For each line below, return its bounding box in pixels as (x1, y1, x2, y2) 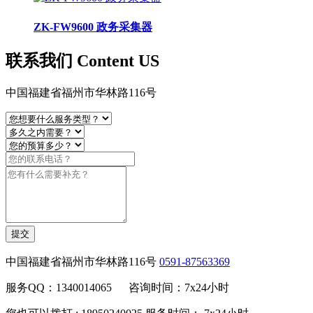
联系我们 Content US (6, 52, 159, 71)
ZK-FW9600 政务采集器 (34, 20, 152, 33)
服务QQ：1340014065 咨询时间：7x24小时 (6, 281, 229, 293)
